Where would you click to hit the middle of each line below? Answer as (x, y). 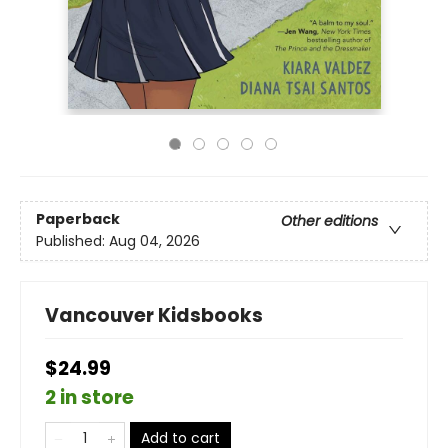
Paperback (78, 219)
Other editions (329, 221)
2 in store (89, 397)
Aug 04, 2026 (154, 241)
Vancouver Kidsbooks (154, 315)
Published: (72, 241)
